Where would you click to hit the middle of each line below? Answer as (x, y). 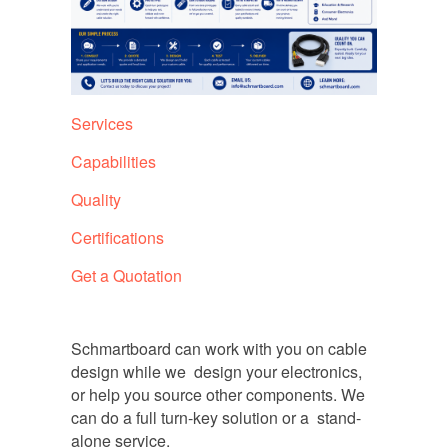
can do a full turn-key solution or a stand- (215, 417)
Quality (95, 199)
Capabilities (113, 161)
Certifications (117, 237)
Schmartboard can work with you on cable (218, 348)
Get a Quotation (126, 275)
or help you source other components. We (217, 394)
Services (101, 123)
